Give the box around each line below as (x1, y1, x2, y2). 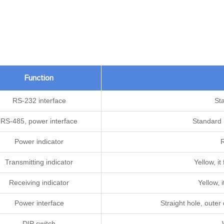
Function (24, 73, 53, 82)
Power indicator (14, 137, 63, 145)
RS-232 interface (12, 96, 66, 104)
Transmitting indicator (5, 157, 73, 166)
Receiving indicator (9, 178, 69, 186)
